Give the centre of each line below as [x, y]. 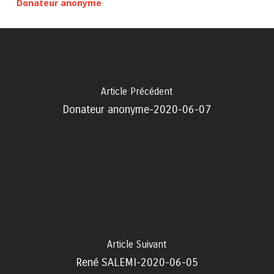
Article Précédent [137, 91]
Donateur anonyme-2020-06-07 [137, 109]
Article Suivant [137, 244]
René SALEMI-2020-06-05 [137, 262]
